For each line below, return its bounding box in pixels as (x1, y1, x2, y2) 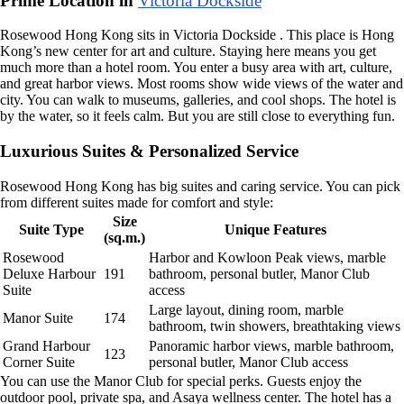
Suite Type (19, 221, 84, 237)
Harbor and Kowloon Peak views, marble (149, 249, 386, 265)
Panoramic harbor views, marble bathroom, (149, 337, 394, 353)
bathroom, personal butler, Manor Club (149, 265, 370, 281)
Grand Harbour (3, 337, 90, 353)
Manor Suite (3, 309, 73, 326)
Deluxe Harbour (3, 265, 96, 281)
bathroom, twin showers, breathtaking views (149, 317, 400, 334)
